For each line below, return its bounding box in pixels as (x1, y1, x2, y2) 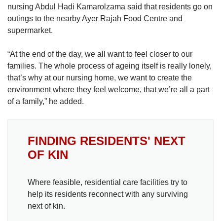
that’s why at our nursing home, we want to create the (7, 73, 192, 82)
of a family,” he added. (7, 97, 86, 106)
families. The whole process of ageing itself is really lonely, (7, 61, 212, 70)
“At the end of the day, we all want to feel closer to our (7, 49, 192, 58)
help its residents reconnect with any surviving (28, 189, 188, 198)
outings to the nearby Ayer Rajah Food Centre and (7, 14, 183, 23)
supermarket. (7, 26, 53, 35)
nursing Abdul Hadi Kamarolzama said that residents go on (7, 2, 213, 11)
